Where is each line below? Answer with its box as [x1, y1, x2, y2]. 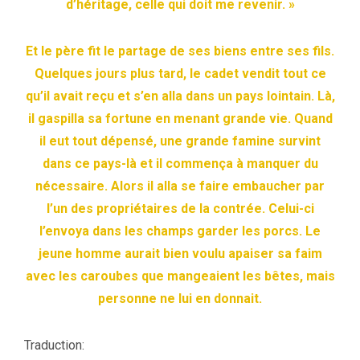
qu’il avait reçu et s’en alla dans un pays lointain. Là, [25, 88, 335, 104]
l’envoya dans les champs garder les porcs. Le [39, 223, 321, 239]
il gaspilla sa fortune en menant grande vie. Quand [27, 110, 333, 126]
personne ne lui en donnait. [98, 290, 262, 306]
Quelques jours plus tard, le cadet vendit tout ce [34, 65, 326, 81]
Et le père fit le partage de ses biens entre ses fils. [26, 43, 334, 59]
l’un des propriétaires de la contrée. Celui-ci [46, 200, 314, 216]
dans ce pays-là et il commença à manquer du [42, 155, 318, 171]
